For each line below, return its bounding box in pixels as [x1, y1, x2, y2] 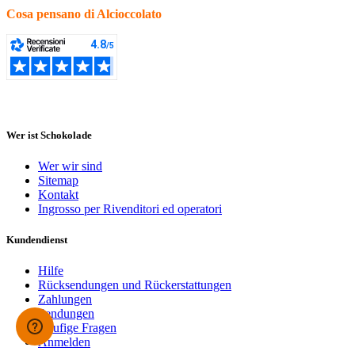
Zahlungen [38, 292, 92, 307]
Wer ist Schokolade [6, 128, 92, 141]
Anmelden [38, 335, 90, 349]
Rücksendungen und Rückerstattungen [38, 278, 231, 292]
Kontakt [38, 187, 78, 201]
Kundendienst [6, 234, 67, 246]
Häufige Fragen [38, 321, 116, 335]
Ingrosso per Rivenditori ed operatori [38, 201, 222, 216]
